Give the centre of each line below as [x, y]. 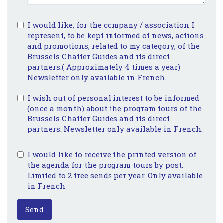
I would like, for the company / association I [111, 25]
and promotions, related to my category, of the [113, 46]
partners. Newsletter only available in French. [115, 129]
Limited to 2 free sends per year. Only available [115, 175]
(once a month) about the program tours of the [114, 108]
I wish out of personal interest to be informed [113, 98]
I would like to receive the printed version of [112, 154]
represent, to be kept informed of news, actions [115, 35]
